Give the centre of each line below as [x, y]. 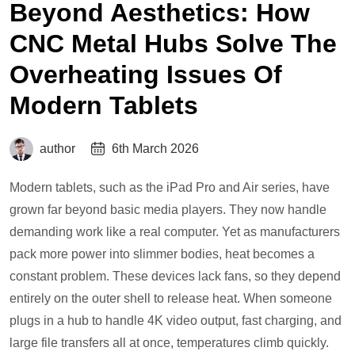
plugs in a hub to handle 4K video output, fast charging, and [176, 321]
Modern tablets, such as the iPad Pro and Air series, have [170, 188]
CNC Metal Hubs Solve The [173, 44]
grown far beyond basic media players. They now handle [168, 210]
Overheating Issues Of [146, 75]
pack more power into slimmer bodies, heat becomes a [162, 254]
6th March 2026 [155, 149]
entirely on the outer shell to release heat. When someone [171, 299]
